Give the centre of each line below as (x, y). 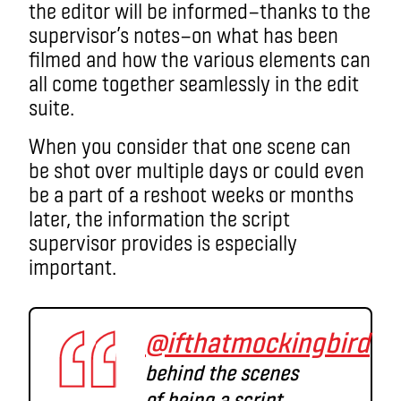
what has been (277, 34)
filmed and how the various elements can (200, 58)
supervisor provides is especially (163, 242)
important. (73, 266)
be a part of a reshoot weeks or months (191, 193)
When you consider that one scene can (190, 145)
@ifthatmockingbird (257, 341)
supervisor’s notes (104, 34)
